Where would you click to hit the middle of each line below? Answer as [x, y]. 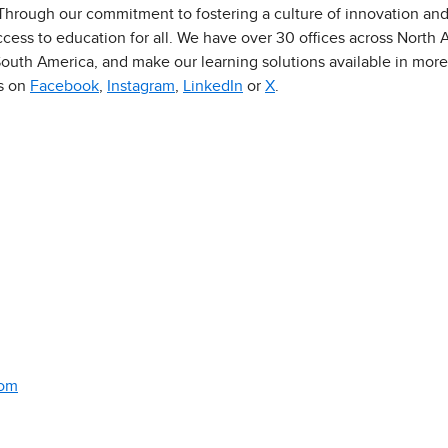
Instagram [141, 86]
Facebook [64, 86]
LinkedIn [213, 86]
